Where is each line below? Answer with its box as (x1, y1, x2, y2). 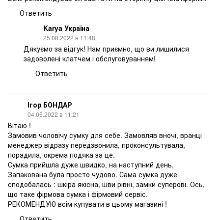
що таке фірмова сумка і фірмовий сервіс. (8, 189, 148, 199)
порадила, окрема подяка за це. (8, 150, 115, 160)
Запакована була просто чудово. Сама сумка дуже (8, 169, 177, 179)
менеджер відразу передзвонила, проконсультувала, (8, 140, 185, 150)
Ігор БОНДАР (27, 100, 72, 110)
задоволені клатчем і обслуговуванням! (24, 54, 156, 63)
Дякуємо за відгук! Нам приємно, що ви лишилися (24, 44, 189, 54)
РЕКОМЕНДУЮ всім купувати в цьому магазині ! (8, 199, 167, 209)
